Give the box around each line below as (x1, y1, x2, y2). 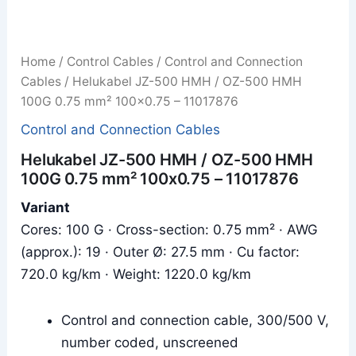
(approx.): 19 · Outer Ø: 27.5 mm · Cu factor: (21, 244, 300, 261)
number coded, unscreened (61, 334, 239, 350)
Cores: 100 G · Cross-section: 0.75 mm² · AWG (21, 222, 319, 238)
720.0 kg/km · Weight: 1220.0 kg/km (21, 266, 252, 283)
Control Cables (67, 53, 154, 69)
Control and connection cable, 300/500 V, (61, 311, 330, 328)
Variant (21, 199, 71, 216)
